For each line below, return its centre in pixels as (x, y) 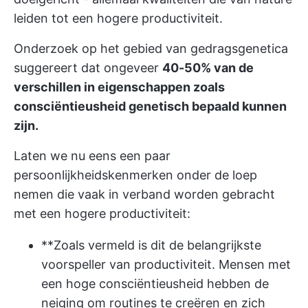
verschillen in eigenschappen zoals (119, 87)
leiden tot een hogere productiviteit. (118, 18)
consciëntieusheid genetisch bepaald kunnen (150, 106)
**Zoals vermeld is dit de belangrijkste (151, 245)
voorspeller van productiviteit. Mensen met (166, 264)
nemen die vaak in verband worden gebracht (144, 194)
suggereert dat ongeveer (88, 68)
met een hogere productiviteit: (102, 213)
